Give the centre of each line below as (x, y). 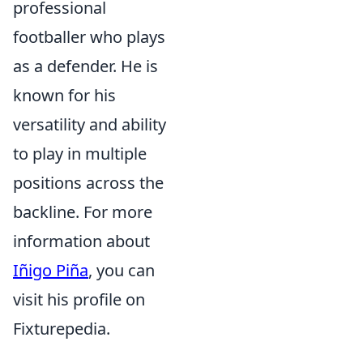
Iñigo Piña (51, 270)
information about (81, 241)
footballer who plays (89, 37)
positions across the (88, 183)
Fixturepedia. (62, 329)
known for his (64, 95)
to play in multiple (80, 154)
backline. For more (83, 212)
